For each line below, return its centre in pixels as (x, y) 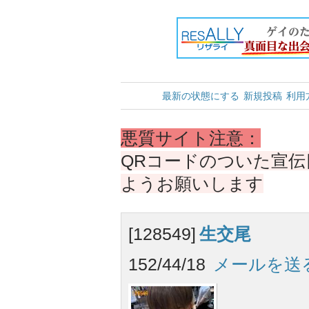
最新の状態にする (201, 96)
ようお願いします (192, 183)
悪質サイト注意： (191, 138)
